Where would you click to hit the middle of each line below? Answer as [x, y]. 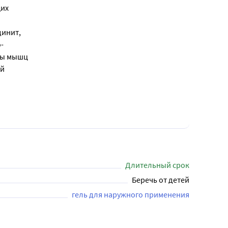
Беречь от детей [161, 180]
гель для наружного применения [131, 194]
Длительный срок [157, 165]
